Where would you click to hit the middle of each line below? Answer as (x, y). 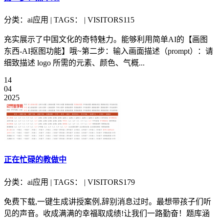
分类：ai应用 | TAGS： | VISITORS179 (69, 182)
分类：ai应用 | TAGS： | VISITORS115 (69, 20)
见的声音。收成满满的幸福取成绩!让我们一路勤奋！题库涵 (107, 213)
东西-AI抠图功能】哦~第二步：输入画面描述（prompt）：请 (109, 51)
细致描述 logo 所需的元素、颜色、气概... (74, 63)
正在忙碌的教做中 (35, 160)
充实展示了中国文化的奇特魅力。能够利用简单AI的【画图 (106, 40)
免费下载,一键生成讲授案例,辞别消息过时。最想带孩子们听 (108, 201)
